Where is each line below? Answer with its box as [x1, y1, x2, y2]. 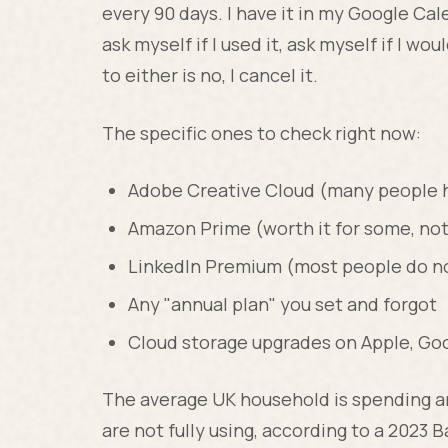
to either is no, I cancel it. [102, 62, 319, 87]
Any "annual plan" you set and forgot [127, 291, 437, 316]
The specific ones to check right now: [102, 120, 422, 145]
